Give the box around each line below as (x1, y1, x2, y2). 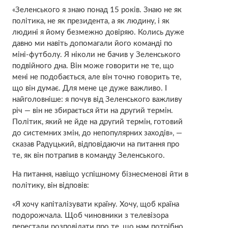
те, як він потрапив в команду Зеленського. (12, 151, 165, 159)
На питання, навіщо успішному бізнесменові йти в (12, 170, 188, 178)
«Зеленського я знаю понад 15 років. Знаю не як (12, 6, 182, 14)
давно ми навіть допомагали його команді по (12, 39, 173, 47)
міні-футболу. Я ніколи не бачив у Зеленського (12, 50, 181, 59)
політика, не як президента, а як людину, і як (12, 17, 169, 25)
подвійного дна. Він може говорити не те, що (12, 62, 174, 70)
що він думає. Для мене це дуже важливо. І (12, 84, 167, 92)
